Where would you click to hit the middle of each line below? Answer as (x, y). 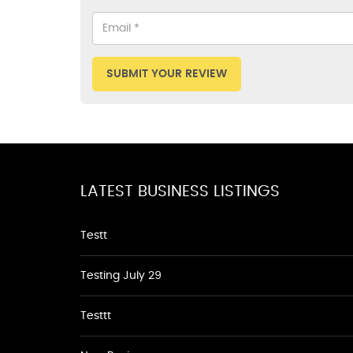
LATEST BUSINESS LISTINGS (180, 191)
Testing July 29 (121, 276)
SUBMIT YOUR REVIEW (167, 74)
